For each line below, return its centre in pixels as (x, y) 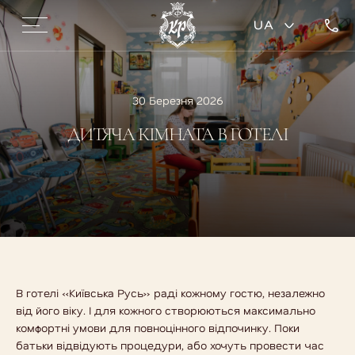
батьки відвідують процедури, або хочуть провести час (170, 345)
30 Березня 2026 (177, 101)
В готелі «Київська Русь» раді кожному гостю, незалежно (170, 293)
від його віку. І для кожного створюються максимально (166, 310)
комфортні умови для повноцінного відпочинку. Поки (158, 328)
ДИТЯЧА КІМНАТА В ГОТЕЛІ (177, 135)
